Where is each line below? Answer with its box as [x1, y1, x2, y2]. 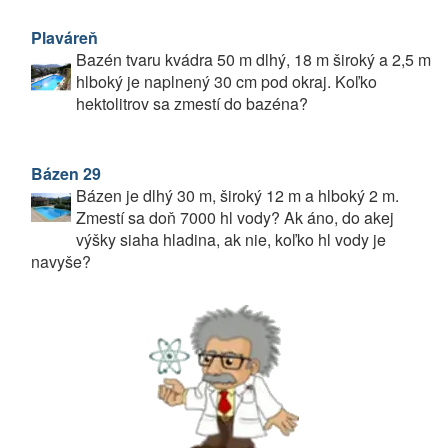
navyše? [31, 250, 91, 273]
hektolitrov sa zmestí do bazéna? [76, 92, 308, 115]
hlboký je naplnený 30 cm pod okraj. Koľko [76, 70, 377, 93]
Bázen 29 [31, 162, 101, 185]
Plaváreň [31, 26, 98, 49]
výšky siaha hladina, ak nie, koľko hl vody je [76, 228, 386, 251]
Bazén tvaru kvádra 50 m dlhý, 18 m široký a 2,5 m [76, 48, 431, 71]
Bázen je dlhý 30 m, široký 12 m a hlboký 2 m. [76, 184, 399, 207]
